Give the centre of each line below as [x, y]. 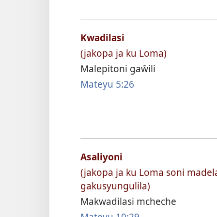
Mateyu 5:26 [107, 84]
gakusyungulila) [115, 186]
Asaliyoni [101, 157]
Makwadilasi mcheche [128, 201]
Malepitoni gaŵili [118, 69]
